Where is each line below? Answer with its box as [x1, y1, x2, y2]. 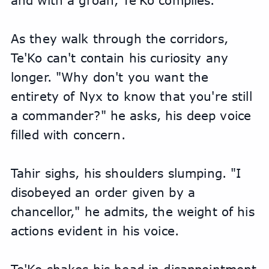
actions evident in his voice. [10, 223, 179, 238]
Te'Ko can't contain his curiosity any [10, 50, 229, 65]
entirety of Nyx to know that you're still [10, 89, 252, 104]
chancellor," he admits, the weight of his [10, 204, 255, 219]
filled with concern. [10, 127, 125, 142]
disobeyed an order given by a [10, 185, 195, 200]
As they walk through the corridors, [10, 31, 228, 46]
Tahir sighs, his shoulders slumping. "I [10, 166, 241, 181]
